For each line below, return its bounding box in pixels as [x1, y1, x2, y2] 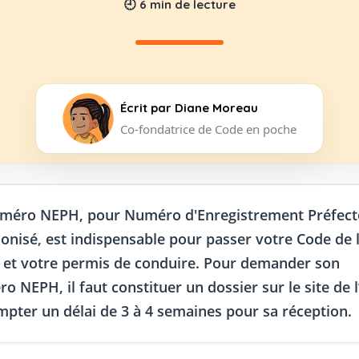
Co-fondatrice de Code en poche [120, 120, 296, 137]
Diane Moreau [175, 99, 258, 115]
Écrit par [120, 99, 175, 115]
